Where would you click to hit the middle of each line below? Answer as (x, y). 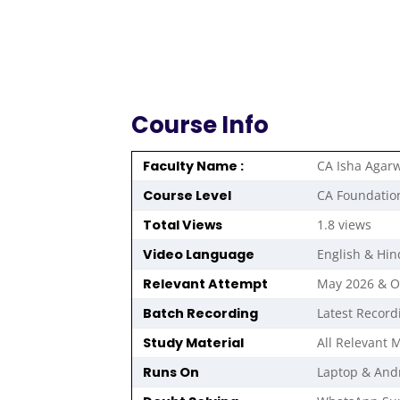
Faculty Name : (188, 167)
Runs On (166, 373)
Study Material (188, 343)
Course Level (182, 196)
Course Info (200, 125)
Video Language (193, 255)
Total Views (177, 225)
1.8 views (345, 225)
